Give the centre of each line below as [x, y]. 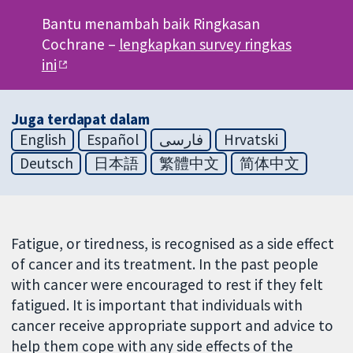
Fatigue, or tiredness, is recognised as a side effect [173, 243]
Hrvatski [251, 140]
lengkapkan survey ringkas [205, 45]
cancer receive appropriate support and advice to [173, 325]
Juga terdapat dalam [80, 119]
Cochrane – [80, 45]
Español [112, 140]
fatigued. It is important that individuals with [157, 305]
